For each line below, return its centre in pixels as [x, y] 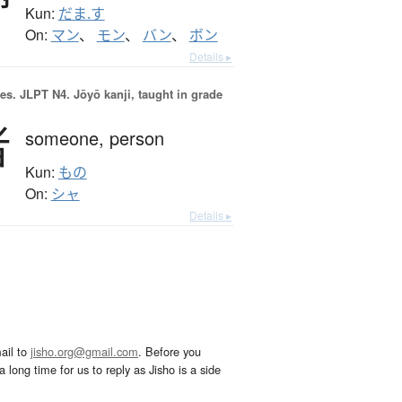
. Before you [170, 352]
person [136, 138]
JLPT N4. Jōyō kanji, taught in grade [119, 94]
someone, [67, 138]
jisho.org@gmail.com [84, 352]
